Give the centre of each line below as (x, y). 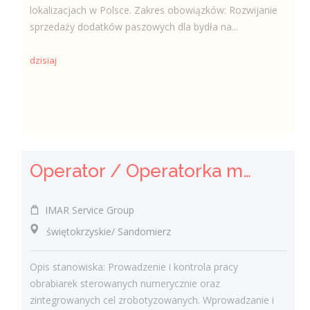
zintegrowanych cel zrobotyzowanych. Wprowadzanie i (152, 300)
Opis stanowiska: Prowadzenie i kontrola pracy (134, 267)
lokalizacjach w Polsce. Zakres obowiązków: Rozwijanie (154, 10)
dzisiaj (44, 61)
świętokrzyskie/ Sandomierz (101, 231)
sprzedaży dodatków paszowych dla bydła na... (134, 27)
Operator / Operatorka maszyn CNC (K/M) (247, 171)
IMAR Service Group (87, 210)
